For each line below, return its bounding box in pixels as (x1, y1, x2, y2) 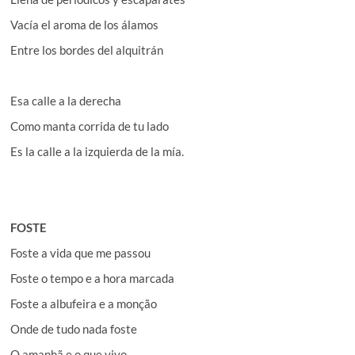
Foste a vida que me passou (10, 245, 151, 260)
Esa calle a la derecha (10, 93, 122, 108)
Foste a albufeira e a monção (10, 296, 158, 311)
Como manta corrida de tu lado (10, 118, 170, 133)
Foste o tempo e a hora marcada (10, 270, 175, 285)
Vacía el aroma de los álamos (10, 17, 159, 32)
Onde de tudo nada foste (10, 321, 138, 336)
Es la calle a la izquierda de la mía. (10, 143, 185, 158)
